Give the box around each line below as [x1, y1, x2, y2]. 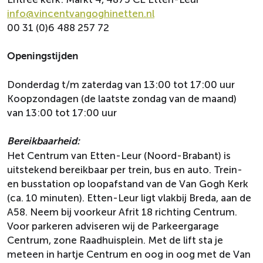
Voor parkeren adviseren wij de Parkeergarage [7, 220, 219, 232]
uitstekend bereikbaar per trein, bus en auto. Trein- [7, 164, 242, 176]
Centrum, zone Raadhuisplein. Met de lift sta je [7, 234, 223, 246]
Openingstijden [7, 50, 78, 62]
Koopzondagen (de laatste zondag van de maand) [7, 93, 237, 104]
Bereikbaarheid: [7, 136, 80, 147]
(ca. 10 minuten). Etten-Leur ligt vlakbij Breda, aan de [7, 192, 251, 204]
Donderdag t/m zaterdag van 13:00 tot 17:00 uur [7, 79, 237, 90]
